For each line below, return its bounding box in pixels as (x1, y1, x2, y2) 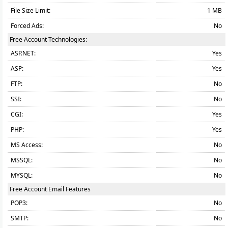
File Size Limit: (11, 6, 50, 15)
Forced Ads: (11, 21, 44, 30)
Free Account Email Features (10, 185, 91, 193)
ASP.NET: (11, 49, 36, 58)
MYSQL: (11, 171, 33, 180)
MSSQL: (11, 156, 33, 164)
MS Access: (11, 140, 43, 149)
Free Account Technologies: (10, 35, 87, 44)
